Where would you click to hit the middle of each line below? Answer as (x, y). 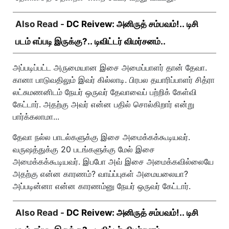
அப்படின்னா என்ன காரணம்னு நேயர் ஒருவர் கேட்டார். (102, 186)
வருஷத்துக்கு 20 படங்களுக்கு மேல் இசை (84, 149)
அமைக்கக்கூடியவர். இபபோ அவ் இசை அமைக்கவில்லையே (113, 161)
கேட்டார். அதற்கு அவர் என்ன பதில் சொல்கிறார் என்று (104, 104)
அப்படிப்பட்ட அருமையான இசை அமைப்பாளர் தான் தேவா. (110, 67)
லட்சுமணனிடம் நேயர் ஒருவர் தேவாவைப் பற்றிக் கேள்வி (105, 92)
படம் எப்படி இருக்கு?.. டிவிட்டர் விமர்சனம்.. (90, 41)
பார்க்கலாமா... (36, 116)
